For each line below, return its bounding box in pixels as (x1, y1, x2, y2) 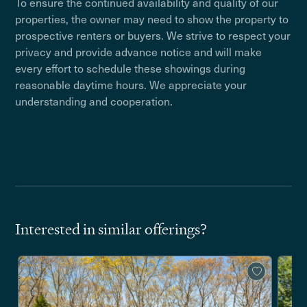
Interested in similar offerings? (15, 219, 208, 239)
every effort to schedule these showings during (15, 60, 246, 76)
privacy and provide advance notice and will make (15, 43, 262, 60)
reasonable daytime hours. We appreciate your (15, 76, 247, 93)
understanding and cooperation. (15, 93, 173, 109)
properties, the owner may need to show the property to (15, 10, 289, 27)
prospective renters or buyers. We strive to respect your (15, 27, 291, 43)
